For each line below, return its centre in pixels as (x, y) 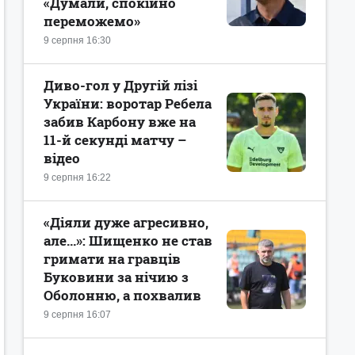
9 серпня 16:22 (77, 177)
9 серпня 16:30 (77, 40)
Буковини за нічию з (116, 277)
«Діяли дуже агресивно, (126, 222)
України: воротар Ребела (128, 103)
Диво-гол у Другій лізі (120, 85)
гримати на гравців (112, 259)
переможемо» (92, 21)
